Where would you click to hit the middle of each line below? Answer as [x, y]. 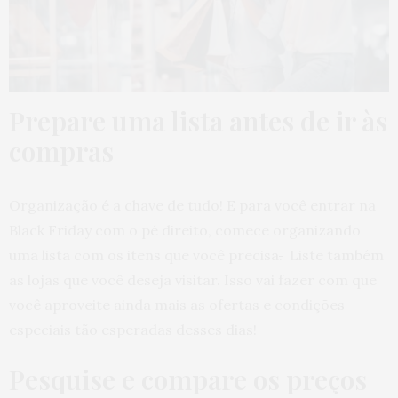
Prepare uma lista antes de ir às [198, 121]
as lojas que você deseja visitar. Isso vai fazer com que [193, 280]
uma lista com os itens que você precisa [144, 255]
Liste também [333, 255]
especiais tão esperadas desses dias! [133, 330]
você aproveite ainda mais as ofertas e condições [177, 305]
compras [61, 151]
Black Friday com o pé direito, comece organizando [185, 230]
